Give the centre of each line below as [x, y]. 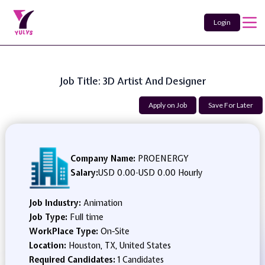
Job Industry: [56, 203]
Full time [86, 217]
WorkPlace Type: [64, 231]
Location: [49, 245]
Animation [103, 203]
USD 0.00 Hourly [170, 173]
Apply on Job [168, 105]
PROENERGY [162, 159]
